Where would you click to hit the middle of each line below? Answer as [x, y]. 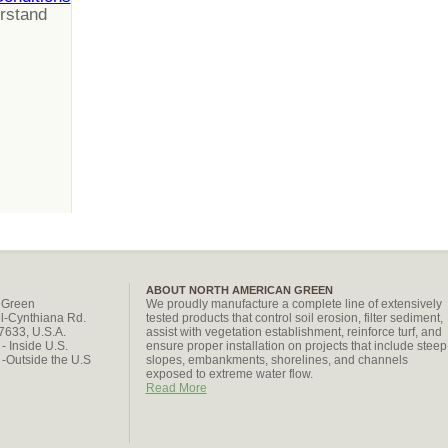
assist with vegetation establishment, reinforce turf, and [293, 332]
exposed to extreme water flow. [229, 374]
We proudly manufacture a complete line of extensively [293, 304]
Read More [176, 388]
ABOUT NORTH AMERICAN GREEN [239, 290]
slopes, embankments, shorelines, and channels [276, 360]
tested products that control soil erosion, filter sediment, [294, 318]
